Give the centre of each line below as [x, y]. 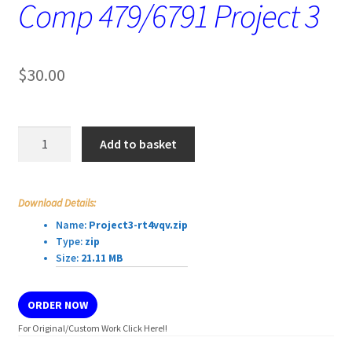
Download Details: [57, 203]
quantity [40, 213]
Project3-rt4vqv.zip [138, 225]
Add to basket [139, 143]
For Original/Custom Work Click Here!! [92, 328]
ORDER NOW [57, 304]
